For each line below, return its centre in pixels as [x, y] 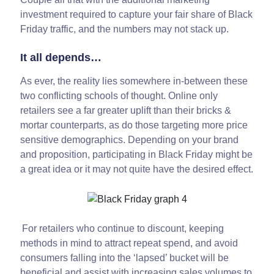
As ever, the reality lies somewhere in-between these [134, 81]
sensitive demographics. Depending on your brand [130, 140]
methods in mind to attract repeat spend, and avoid [129, 243]
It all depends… [61, 58]
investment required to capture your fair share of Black [137, 15]
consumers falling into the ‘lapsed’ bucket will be [125, 258]
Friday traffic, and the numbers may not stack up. [125, 29]
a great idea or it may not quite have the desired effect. [137, 169]
